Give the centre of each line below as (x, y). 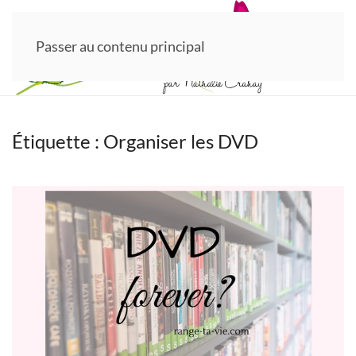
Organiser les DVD (181, 141)
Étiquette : (58, 141)
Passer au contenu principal (120, 46)
